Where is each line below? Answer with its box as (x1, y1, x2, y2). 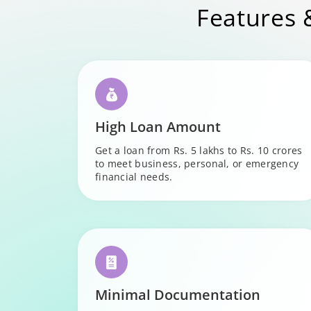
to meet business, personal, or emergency (95, 157, 299, 170)
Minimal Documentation (95, 285, 261, 304)
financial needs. (95, 170, 173, 183)
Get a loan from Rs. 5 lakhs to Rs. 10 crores (95, 144, 303, 157)
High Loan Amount (95, 117, 221, 136)
